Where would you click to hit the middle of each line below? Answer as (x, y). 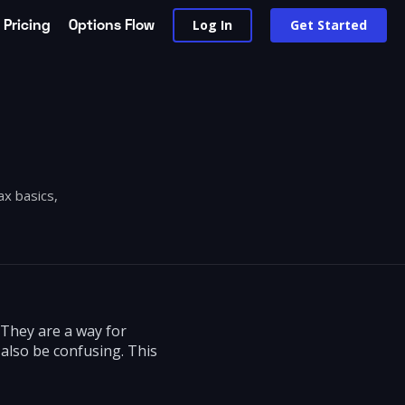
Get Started (329, 25)
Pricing (27, 24)
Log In (212, 25)
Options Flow (112, 24)
